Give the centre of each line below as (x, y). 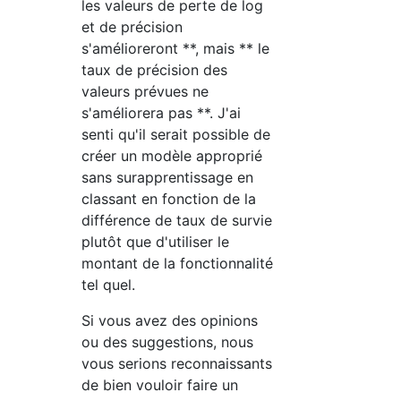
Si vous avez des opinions (170, 320)
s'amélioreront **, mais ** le (176, 48)
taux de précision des (155, 69)
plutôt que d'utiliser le (156, 241)
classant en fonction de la (169, 198)
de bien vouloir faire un (160, 384)
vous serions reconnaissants (177, 363)
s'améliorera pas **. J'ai (162, 112)
